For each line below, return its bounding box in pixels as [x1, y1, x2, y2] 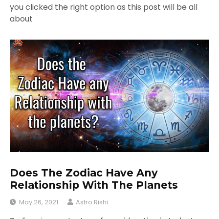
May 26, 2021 [19, 197, 58, 207]
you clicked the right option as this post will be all [10, 1, 197, 13]
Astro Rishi [76, 197, 108, 207]
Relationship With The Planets [10, 178, 178, 191]
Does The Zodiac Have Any [10, 166, 158, 179]
